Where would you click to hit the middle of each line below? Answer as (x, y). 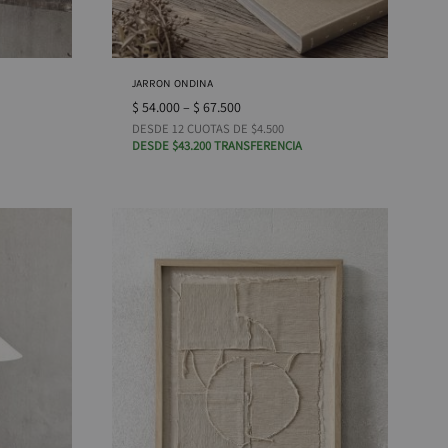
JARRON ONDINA (172, 83)
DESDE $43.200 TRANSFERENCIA (217, 145)
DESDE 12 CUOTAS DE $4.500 (208, 128)
